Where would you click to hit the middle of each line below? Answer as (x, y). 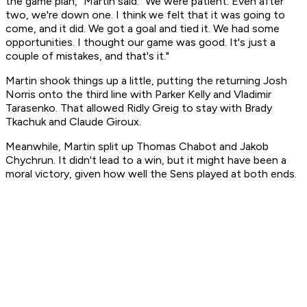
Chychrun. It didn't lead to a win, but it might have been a (146, 160)
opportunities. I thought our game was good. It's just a (140, 42)
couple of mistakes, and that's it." (87, 56)
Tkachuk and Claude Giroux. (75, 122)
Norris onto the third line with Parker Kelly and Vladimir (138, 95)
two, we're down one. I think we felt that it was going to (145, 15)
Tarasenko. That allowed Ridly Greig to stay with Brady (139, 108)
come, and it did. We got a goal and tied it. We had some (143, 29)
